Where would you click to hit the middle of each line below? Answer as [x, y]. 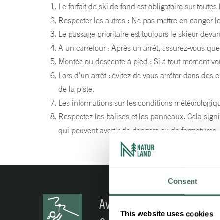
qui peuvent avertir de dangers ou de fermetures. [138, 130]
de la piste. [76, 89]
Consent [183, 181]
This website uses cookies [166, 214]
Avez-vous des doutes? [148, 204]
